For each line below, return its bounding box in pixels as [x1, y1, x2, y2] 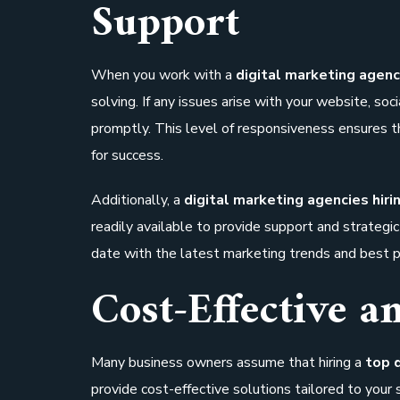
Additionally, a [91, 190, 184, 211]
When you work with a [91, 65, 236, 86]
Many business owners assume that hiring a [91, 353, 365, 373]
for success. [91, 146, 163, 166]
